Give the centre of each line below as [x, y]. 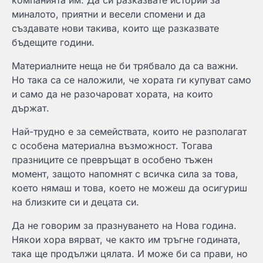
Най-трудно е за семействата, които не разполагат [129, 131]
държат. [31, 108]
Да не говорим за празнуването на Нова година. [124, 225]
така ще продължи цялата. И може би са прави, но [130, 254]
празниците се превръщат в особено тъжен [112, 160]
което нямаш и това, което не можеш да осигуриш [129, 188]
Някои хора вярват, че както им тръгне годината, [126, 240]
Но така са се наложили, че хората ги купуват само [131, 80]
